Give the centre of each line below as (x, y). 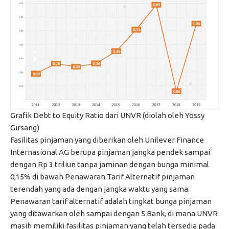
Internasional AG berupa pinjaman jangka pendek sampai (110, 152)
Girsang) (25, 127)
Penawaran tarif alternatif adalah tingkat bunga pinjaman (111, 201)
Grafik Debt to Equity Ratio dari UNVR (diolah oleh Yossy (107, 115)
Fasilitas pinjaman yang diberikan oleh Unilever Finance (107, 140)
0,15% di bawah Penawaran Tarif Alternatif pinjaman (102, 176)
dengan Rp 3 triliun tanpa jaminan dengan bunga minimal (110, 164)
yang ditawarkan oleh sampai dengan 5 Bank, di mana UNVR (114, 213)
